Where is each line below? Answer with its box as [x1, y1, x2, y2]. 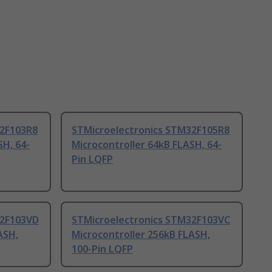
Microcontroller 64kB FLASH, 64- [72, 138, 222, 151]
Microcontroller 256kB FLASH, [72, 228, 210, 241]
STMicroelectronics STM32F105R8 [72, 123, 229, 137]
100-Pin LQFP [72, 242, 133, 256]
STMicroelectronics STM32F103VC [72, 213, 230, 226]
